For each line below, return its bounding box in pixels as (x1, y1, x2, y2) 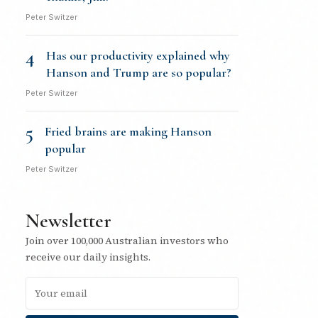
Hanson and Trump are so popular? (46, 65, 231, 80)
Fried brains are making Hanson (45, 124, 212, 139)
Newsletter (26, 209, 111, 233)
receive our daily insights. (26, 250, 150, 264)
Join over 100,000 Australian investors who (26, 234, 229, 248)
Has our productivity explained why (46, 48, 230, 63)
